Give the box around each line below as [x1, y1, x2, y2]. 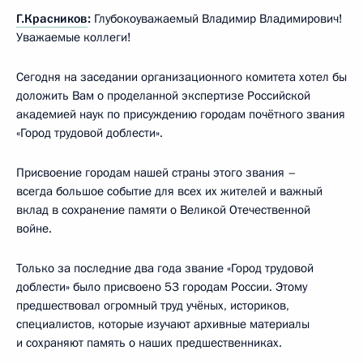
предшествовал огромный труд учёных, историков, [16, 297, 289, 314]
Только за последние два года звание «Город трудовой [16, 259, 314, 276]
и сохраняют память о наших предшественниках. [16, 334, 282, 351]
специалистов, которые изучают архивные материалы [16, 315, 310, 332]
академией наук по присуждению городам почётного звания [16, 105, 345, 122]
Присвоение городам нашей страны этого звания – [16, 164, 297, 181]
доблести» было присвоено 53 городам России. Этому [16, 278, 307, 295]
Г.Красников [16, 10, 88, 27]
